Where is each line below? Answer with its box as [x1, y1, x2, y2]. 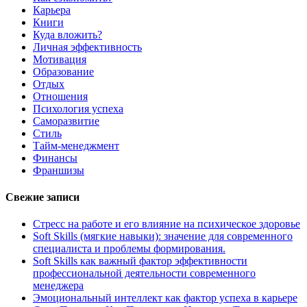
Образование [33, 65, 94, 77]
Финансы [33, 151, 77, 164]
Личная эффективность [33, 40, 142, 53]
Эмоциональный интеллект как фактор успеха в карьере [33, 292, 297, 304]
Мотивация [33, 53, 86, 65]
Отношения [33, 90, 88, 102]
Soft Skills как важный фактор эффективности [33, 255, 247, 267]
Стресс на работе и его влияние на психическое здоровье [33, 218, 300, 230]
